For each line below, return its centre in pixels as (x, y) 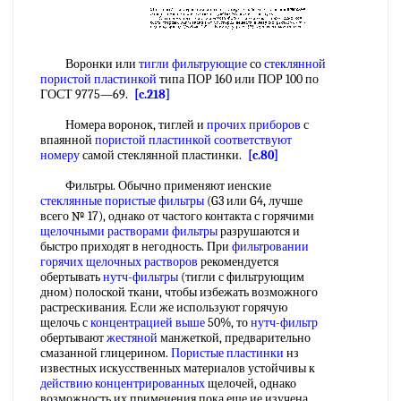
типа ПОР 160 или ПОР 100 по (238, 79)
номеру (60, 155)
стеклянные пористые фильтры (122, 201)
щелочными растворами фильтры (129, 231)
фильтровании (270, 247)
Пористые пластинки (227, 353)
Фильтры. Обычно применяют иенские (156, 186)
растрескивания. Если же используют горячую (164, 307)
